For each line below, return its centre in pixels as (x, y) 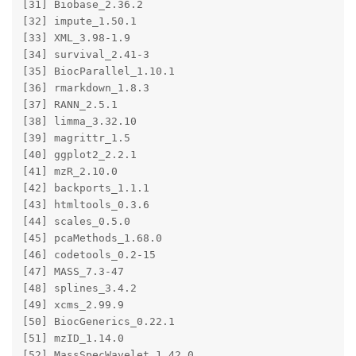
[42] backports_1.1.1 (108, 189)
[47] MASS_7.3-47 (108, 273)
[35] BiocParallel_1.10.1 (108, 72)
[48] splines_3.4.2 (108, 289)
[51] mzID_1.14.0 (108, 339)
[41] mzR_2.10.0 (108, 172)
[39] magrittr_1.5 (108, 139)
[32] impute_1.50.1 (108, 22)
